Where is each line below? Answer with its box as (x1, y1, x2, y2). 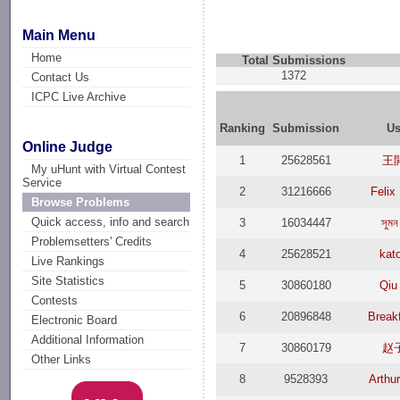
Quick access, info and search (31, 215, 190, 229)
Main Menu (22, 27, 96, 43)
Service (22, 176, 62, 190)
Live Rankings (31, 254, 105, 269)
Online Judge (22, 139, 113, 155)
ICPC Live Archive (31, 89, 127, 104)
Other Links (31, 353, 92, 367)
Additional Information (31, 333, 145, 347)
